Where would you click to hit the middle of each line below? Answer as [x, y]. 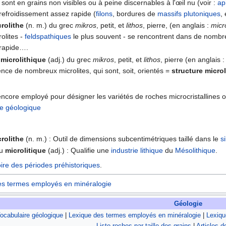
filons [104, 13]
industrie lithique [137, 151]
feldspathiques [48, 37]
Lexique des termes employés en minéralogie [134, 215]
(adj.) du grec [70, 59]
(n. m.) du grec [50, 25]
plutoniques [202, 13]
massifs [170, 13]
